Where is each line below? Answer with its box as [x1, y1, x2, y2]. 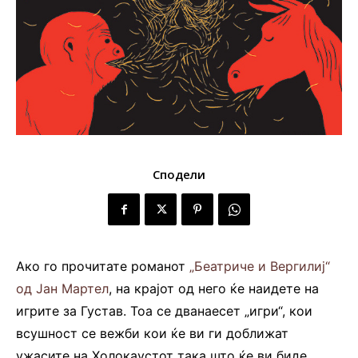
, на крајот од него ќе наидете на [109, 280, 319, 297]
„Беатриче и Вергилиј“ [189, 258, 330, 275]
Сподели [153, 166, 205, 183]
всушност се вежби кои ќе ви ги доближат [16, 325, 288, 342]
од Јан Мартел [16, 280, 109, 297]
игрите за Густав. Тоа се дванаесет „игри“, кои [16, 303, 312, 320]
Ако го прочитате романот [16, 258, 189, 275]
